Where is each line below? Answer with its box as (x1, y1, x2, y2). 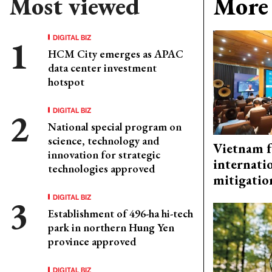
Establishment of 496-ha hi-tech (48, 206, 193, 220)
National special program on (48, 120, 182, 134)
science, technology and (48, 134, 159, 148)
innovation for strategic (48, 148, 160, 161)
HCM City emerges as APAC (48, 47, 183, 61)
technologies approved (48, 161, 155, 175)
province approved (48, 234, 136, 248)
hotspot (48, 75, 84, 89)
